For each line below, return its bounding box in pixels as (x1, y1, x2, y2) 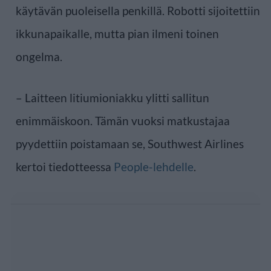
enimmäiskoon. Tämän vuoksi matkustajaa (16, 113, 230, 128)
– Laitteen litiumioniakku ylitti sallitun (16, 90, 209, 105)
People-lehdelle (114, 159, 194, 174)
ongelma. (16, 49, 62, 64)
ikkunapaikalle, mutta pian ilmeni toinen (16, 26, 219, 41)
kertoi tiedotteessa (16, 159, 114, 174)
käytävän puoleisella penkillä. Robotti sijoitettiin (16, 3, 260, 18)
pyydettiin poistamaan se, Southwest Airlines (16, 136, 244, 151)
